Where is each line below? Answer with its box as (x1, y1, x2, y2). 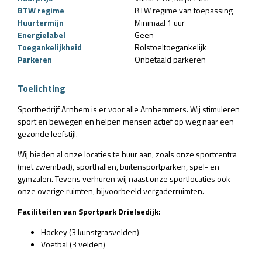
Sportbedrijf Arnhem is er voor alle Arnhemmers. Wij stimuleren (18, 102, 240, 115)
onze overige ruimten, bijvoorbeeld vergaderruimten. (18, 184, 204, 197)
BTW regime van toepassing (135, 4, 233, 16)
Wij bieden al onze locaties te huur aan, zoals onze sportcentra (18, 147, 237, 160)
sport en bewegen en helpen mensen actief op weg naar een (18, 115, 234, 127)
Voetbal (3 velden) (41, 237, 105, 250)
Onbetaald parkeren (135, 53, 206, 65)
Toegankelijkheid (18, 40, 82, 53)
